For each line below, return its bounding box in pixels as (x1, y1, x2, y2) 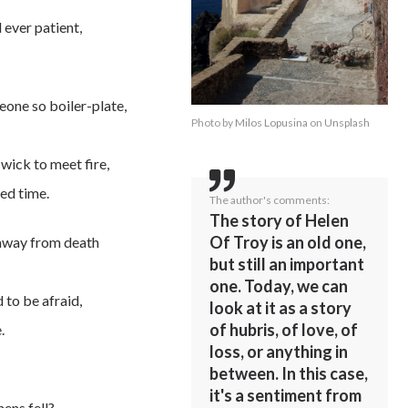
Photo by (191, 116, 236, 130)
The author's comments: (209, 193, 331, 208)
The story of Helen (209, 210, 350, 231)
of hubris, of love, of (209, 320, 359, 341)
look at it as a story (209, 298, 352, 319)
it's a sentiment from (209, 385, 362, 406)
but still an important (209, 254, 365, 275)
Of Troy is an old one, (209, 232, 367, 253)
